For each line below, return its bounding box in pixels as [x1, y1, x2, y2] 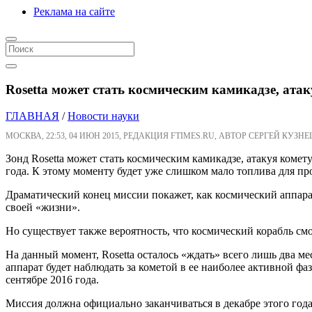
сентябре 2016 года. [6, 274, 99, 286]
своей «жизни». [6, 201, 80, 214]
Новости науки [68, 110, 139, 123]
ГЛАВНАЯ [6, 110, 59, 123]
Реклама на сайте [33, 6, 115, 17]
